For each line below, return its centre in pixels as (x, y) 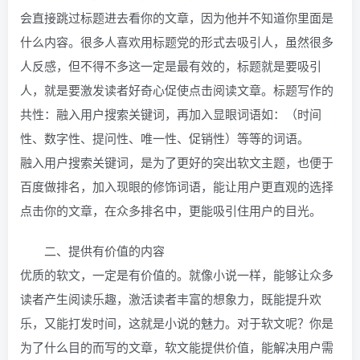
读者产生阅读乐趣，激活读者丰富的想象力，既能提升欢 (171, 299)
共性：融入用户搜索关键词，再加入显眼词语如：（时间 (171, 114)
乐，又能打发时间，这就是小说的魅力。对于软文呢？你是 (177, 323)
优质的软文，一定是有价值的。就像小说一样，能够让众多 (177, 275)
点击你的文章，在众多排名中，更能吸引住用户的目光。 (171, 211)
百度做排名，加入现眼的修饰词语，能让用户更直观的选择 (177, 186)
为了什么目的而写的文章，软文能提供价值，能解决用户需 (177, 347)
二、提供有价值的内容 (104, 251)
